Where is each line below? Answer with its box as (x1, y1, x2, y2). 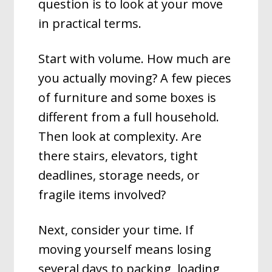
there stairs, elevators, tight (38, 148, 199, 164)
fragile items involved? (38, 186, 166, 203)
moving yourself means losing (38, 241, 212, 257)
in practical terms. (38, 15, 142, 32)
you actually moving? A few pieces (38, 70, 232, 86)
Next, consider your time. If (38, 222, 194, 238)
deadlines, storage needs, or (38, 167, 200, 183)
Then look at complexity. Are (38, 128, 202, 144)
